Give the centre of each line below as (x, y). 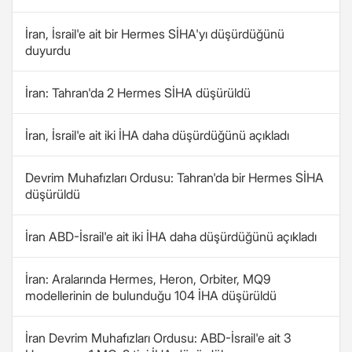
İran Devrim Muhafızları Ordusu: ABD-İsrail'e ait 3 (158, 338)
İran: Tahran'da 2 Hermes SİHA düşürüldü (138, 93)
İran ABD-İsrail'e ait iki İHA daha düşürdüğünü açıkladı (171, 236)
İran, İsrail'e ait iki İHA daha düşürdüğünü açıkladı (157, 135)
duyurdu (48, 50)
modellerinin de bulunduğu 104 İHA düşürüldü (151, 295)
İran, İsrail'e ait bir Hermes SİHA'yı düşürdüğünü (155, 34)
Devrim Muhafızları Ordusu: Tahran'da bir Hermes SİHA (174, 178)
